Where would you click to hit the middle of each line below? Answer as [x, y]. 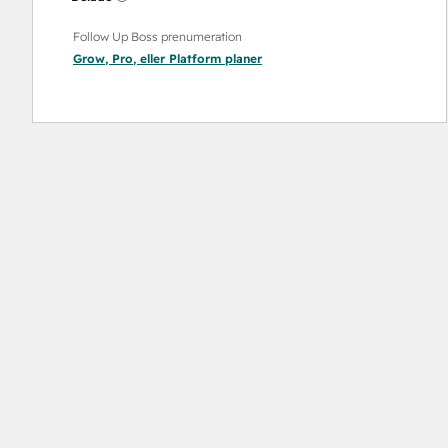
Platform [195, 58]
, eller [151, 58]
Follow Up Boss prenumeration [157, 36]
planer [241, 58]
